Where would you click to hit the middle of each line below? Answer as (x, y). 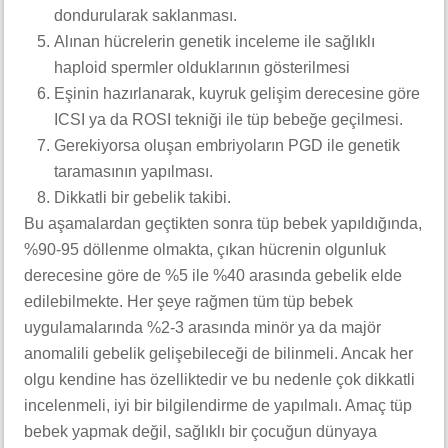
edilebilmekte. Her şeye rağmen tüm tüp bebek (188, 301)
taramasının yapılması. (133, 171)
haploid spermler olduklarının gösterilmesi (202, 67)
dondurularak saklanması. (145, 15)
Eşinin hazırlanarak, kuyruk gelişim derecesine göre (237, 93)
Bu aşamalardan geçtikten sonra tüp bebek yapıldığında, (223, 223)
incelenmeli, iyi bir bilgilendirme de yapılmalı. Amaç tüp (218, 405)
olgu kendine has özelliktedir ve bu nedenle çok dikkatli (219, 379)
